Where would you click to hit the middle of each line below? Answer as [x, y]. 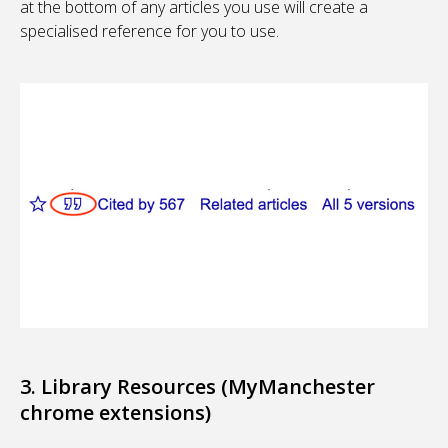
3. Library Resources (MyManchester [197, 387]
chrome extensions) [115, 413]
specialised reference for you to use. [149, 31]
